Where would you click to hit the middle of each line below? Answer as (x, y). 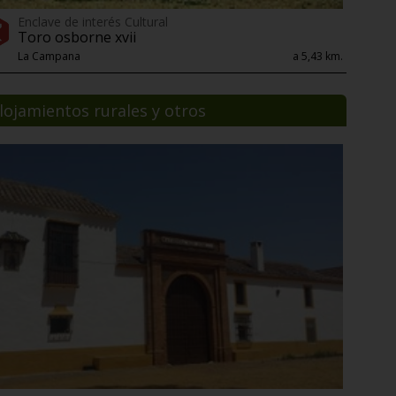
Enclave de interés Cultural (93, 21)
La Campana (49, 56)
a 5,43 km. (318, 56)
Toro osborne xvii (77, 37)
